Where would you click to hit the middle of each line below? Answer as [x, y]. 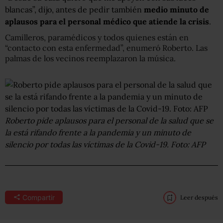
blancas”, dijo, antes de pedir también [74, 9]
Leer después [199, 197]
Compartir [38, 197]
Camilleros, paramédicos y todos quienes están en [97, 37]
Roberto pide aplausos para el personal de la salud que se [109, 120]
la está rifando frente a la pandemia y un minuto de [98, 132]
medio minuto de [176, 9]
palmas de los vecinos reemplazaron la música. [90, 58]
